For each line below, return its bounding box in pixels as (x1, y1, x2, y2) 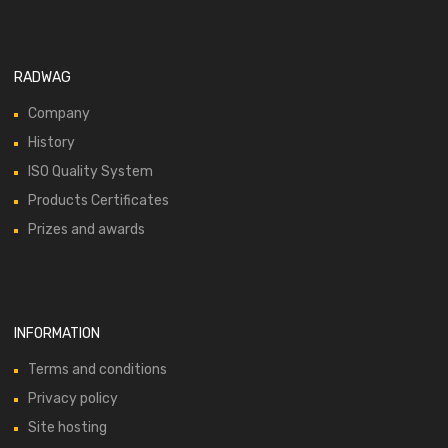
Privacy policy (28, 390, 118, 408)
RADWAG (14, 69, 71, 87)
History (28, 134, 75, 152)
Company (28, 105, 90, 123)
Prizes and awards (28, 221, 145, 239)
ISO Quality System (28, 163, 153, 181)
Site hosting (28, 419, 107, 437)
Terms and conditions (28, 361, 167, 379)
